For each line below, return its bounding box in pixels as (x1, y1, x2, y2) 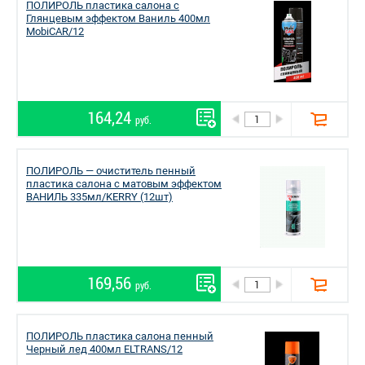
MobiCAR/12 (26, 25, 84, 37)
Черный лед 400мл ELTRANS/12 (26, 343, 182, 355)
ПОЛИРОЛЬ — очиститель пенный (26, 165, 196, 177)
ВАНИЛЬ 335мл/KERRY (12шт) (26, 191, 173, 203)
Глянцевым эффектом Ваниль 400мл (26, 12, 210, 24)
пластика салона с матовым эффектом (26, 178, 222, 190)
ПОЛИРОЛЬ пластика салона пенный (26, 330, 213, 342)
